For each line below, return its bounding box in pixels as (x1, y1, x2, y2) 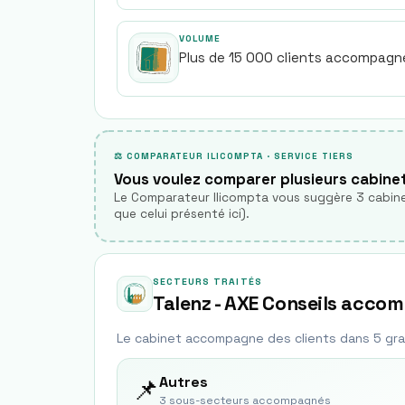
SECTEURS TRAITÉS (153, 276, 262, 287)
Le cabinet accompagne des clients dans (117, 330, 373, 346)
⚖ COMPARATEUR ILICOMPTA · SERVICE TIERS (114, 150, 353, 162)
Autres (159, 372, 208, 391)
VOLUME (179, 33, 221, 44)
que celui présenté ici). (114, 206, 250, 221)
